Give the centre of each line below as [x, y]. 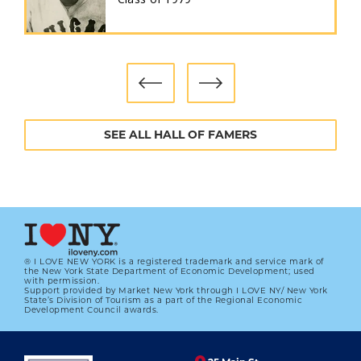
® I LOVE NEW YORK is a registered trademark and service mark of [174, 261]
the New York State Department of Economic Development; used [170, 271]
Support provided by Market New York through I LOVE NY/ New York [176, 290]
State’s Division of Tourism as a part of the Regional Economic [163, 300]
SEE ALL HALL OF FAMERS [180, 135]
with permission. [62, 281]
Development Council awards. [91, 310]
